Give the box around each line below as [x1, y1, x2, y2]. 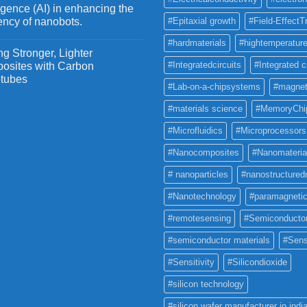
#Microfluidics [168, 125, 223, 136]
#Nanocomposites [168, 147, 239, 158]
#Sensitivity [168, 256, 214, 267]
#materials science [168, 103, 243, 114]
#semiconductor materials [168, 234, 270, 245]
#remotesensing [168, 212, 231, 223]
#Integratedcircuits [168, 59, 241, 70]
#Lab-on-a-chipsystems [168, 81, 260, 92]
